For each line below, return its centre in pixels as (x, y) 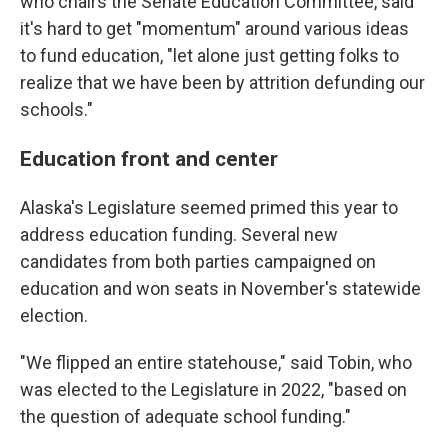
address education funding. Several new (179, 234)
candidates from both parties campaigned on (198, 261)
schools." (56, 109)
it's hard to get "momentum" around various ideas (214, 28)
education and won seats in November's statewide (220, 288)
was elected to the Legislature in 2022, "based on (213, 389)
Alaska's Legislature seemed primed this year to (209, 207)
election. (54, 315)
